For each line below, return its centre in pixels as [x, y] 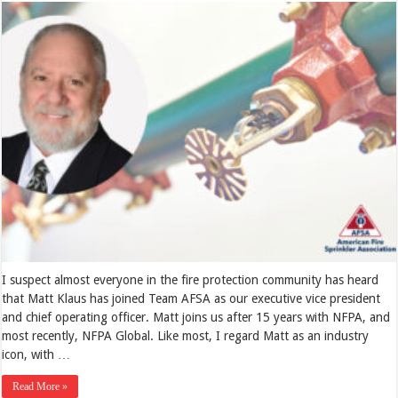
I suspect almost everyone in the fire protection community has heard [191, 279]
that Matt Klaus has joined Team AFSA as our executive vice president [191, 298]
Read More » [40, 386]
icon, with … [36, 354]
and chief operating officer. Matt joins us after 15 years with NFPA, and [196, 317]
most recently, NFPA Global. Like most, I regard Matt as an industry [186, 335]
